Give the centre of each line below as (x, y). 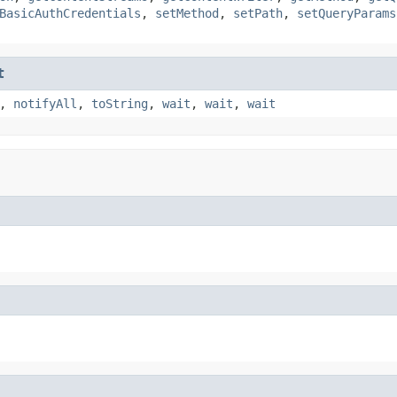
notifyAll (45, 103)
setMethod (187, 13)
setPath (258, 13)
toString (120, 103)
